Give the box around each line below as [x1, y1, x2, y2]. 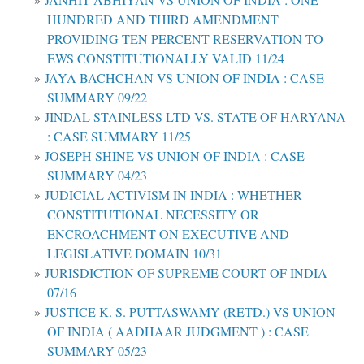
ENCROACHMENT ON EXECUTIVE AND [47, 224, 289, 242]
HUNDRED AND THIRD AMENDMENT [47, 10, 279, 28]
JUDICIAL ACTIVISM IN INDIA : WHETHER [45, 185, 302, 203]
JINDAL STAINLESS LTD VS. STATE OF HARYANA [45, 107, 346, 125]
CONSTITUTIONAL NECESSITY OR [47, 205, 259, 223]
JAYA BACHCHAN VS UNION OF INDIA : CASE [45, 68, 324, 86]
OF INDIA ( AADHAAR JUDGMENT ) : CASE [47, 322, 309, 340]
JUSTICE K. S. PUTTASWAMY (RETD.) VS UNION [45, 302, 336, 320]
